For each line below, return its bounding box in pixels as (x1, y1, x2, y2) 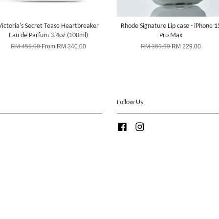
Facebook (128, 122, 154, 129)
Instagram (145, 122, 172, 129)
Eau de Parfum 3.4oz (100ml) (9, 32, 88, 39)
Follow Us (117, 99, 143, 106)
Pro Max (159, 32, 182, 39)
